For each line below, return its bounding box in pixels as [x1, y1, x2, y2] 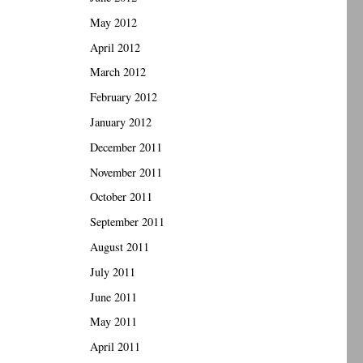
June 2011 [90, 288, 138, 305]
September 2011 [90, 214, 165, 230]
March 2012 [90, 64, 147, 80]
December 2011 [90, 139, 163, 155]
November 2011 [90, 164, 163, 180]
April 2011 [90, 339, 141, 355]
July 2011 [90, 263, 136, 280]
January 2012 [90, 113, 152, 130]
